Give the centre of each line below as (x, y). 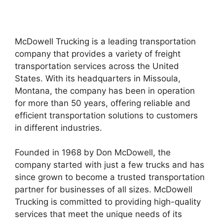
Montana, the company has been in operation (105, 91)
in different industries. (58, 128)
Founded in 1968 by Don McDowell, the (93, 152)
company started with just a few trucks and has (110, 165)
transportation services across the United (97, 66)
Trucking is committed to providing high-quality (108, 202)
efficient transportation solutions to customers (106, 115)
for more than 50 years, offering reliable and (103, 103)
